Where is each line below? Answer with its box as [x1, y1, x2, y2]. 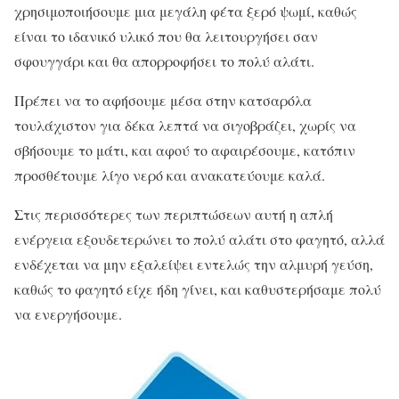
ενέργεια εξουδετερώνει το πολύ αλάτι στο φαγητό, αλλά [14, 230, 385, 249]
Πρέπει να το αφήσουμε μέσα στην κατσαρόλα [14, 91, 312, 110]
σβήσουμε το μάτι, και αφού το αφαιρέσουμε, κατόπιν [14, 141, 355, 160]
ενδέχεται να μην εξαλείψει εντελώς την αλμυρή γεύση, [14, 255, 373, 274]
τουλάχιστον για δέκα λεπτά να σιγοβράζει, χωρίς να [14, 116, 356, 135]
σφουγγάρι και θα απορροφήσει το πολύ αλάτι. [14, 52, 314, 71]
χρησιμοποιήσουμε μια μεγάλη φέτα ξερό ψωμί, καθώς [14, 2, 357, 21]
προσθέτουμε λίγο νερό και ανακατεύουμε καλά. [14, 166, 325, 185]
